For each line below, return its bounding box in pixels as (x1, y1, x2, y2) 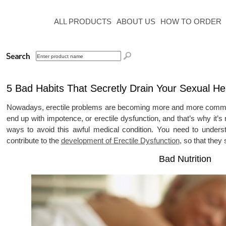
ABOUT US (116, 17, 155, 26)
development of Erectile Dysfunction (61, 136, 180, 145)
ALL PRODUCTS (53, 17, 111, 26)
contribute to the (6, 136, 61, 145)
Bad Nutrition (159, 154, 211, 164)
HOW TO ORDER (160, 17, 221, 26)
